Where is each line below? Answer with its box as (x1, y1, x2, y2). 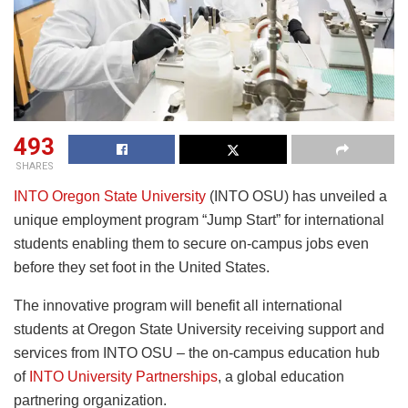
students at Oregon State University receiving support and (14, 321, 384, 338)
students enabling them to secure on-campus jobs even (14, 236, 369, 252)
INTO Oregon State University (14, 189, 206, 205)
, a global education (218, 369, 344, 385)
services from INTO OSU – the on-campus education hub (14, 345, 380, 362)
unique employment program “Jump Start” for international (14, 212, 384, 229)
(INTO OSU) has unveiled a (206, 189, 387, 205)
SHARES (15, 160, 54, 173)
